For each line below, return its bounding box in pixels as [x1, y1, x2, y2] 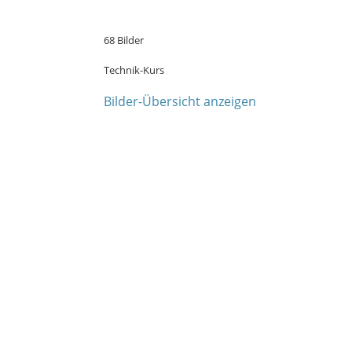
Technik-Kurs [104, 63, 164, 77]
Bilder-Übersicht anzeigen [104, 93, 256, 110]
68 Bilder [104, 33, 144, 47]
